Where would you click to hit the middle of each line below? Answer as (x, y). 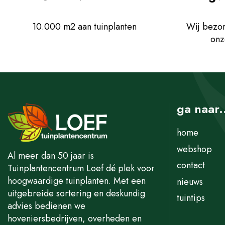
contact (191, 165)
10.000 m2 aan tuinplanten (84, 27)
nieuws (190, 182)
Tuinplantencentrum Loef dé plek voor (81, 168)
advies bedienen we (46, 206)
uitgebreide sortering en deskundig (76, 193)
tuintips (191, 198)
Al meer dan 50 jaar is (51, 155)
